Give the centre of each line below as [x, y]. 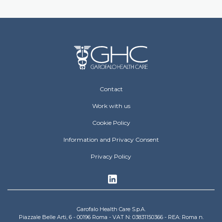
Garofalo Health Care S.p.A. [111, 209]
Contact [111, 89]
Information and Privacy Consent [111, 139]
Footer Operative [49, 86]
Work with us [111, 106]
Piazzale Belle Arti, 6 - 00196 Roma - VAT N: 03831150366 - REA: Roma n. [111, 217]
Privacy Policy [111, 156]
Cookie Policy [111, 123]
